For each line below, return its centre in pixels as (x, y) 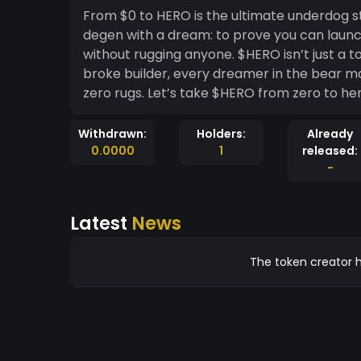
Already (330, 134)
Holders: (221, 134)
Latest (101, 223)
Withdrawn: (112, 134)
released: (330, 151)
